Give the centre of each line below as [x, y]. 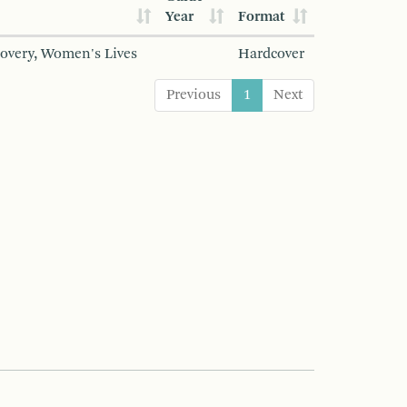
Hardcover [271, 54]
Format [262, 17]
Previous [194, 95]
